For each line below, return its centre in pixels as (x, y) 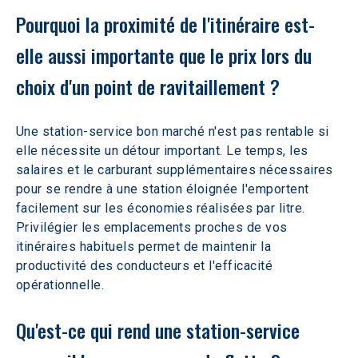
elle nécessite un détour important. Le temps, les (164, 151)
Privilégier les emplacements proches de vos (154, 227)
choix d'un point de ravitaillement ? (150, 86)
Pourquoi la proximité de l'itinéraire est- (165, 24)
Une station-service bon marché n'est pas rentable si (175, 131)
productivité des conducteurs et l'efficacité (146, 266)
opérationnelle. (60, 285)
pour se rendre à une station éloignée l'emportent (165, 189)
